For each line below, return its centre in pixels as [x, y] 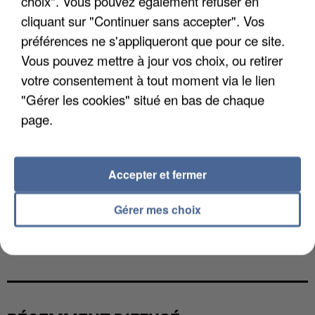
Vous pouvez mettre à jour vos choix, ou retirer [152, 60]
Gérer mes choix [157, 209]
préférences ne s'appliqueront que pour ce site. [153, 40]
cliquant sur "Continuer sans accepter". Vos [143, 20]
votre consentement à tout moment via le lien [148, 79]
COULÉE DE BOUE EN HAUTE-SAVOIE [120, 245]
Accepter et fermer [157, 174]
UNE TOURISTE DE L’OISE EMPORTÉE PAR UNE [150, 230]
